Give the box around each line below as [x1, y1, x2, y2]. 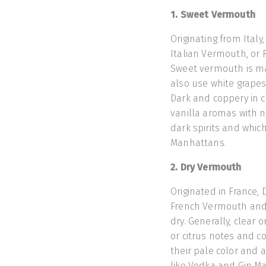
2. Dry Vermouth [170, 161, 242, 173]
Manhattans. [170, 137, 246, 149]
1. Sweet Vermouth [170, 9, 255, 21]
